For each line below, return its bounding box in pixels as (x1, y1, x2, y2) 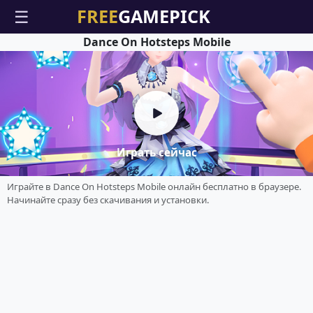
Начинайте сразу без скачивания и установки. (6, 193, 210, 206)
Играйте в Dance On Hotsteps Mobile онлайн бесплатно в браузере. (6, 180, 302, 193)
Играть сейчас (116, 145, 197, 160)
